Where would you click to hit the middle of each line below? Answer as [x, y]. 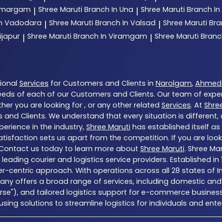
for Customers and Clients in [102, 83]
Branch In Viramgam [110, 36]
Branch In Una [109, 9]
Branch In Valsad [125, 23]
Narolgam [174, 83]
